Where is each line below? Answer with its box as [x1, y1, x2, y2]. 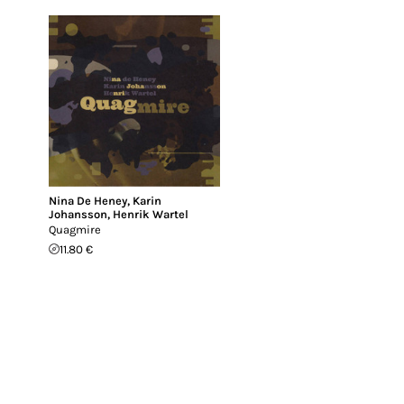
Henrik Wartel [113, 207, 188, 221]
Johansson [49, 207, 107, 221]
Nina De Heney [49, 193, 127, 207]
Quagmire [49, 222, 101, 236]
